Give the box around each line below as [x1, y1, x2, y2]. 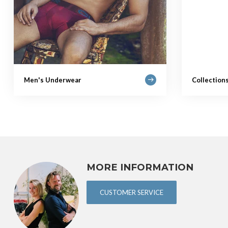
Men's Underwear [24, 76, 81, 84]
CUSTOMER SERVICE [100, 188, 163, 196]
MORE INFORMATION [87, 161, 193, 173]
